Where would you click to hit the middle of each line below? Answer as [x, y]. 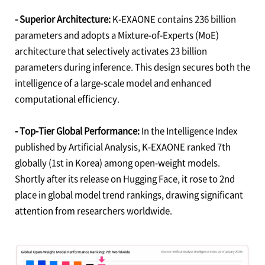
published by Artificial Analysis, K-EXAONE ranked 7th [122, 147]
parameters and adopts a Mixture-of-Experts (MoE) [117, 35]
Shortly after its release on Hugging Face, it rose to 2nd [125, 179]
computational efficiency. [67, 99]
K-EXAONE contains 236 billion [174, 19]
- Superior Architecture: [63, 19]
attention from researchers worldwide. [93, 211]
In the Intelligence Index [189, 131]
